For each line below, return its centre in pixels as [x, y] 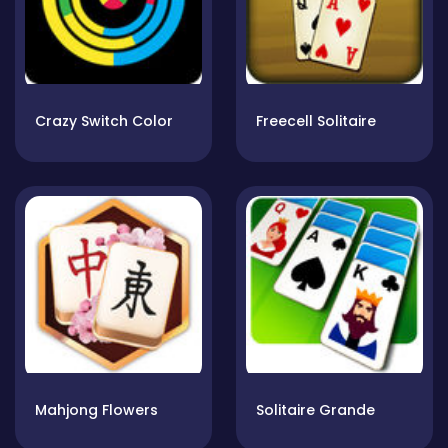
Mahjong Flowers [96, 410]
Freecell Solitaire [316, 121]
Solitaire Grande [315, 410]
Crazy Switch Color [104, 121]
